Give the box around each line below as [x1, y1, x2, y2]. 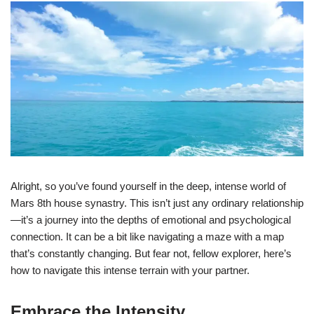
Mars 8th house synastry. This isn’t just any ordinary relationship [11, 196, 303, 209]
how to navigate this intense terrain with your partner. [11, 264, 250, 276]
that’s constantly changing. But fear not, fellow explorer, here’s [11, 247, 292, 259]
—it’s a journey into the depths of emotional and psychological [11, 213, 291, 226]
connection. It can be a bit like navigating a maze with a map [11, 230, 284, 243]
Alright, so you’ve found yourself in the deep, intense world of [11, 179, 286, 192]
